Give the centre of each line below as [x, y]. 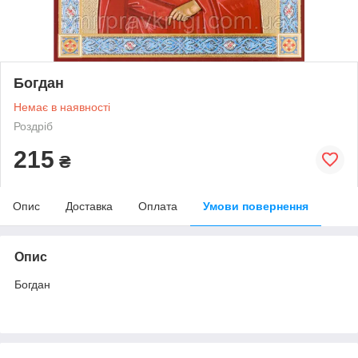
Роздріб [33, 126]
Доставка [89, 206]
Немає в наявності [62, 107]
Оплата [158, 206]
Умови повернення [256, 206]
